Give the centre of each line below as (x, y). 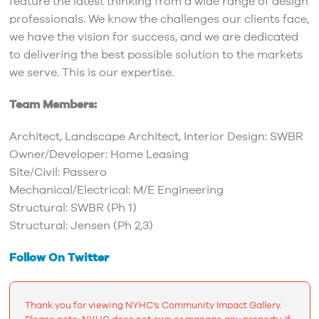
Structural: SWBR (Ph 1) (73, 208)
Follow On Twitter (59, 258)
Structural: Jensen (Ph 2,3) (81, 226)
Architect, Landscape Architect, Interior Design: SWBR (156, 137)
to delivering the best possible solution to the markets (156, 55)
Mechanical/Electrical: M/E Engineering (116, 190)
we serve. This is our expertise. (91, 73)
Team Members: (53, 105)
